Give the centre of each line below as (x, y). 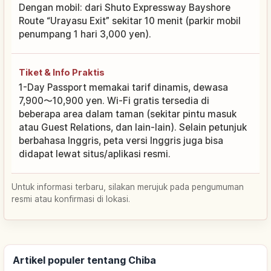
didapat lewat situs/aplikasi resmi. (95, 154)
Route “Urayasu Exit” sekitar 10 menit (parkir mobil (130, 21)
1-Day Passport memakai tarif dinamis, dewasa (123, 87)
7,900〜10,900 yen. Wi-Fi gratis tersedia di (114, 100)
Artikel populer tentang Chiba (84, 260)
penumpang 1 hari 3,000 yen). (85, 34)
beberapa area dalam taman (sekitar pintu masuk (128, 114)
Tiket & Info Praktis (62, 72)
